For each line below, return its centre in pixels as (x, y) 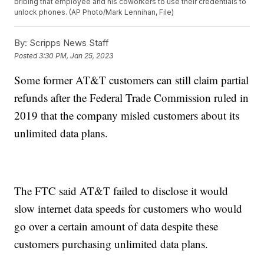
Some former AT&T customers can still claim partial (132, 80)
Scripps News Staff (68, 43)
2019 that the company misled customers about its (127, 115)
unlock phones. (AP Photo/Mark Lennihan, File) (94, 12)
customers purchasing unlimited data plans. (111, 244)
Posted (27, 55)
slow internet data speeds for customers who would (128, 209)
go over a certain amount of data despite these (116, 226)
